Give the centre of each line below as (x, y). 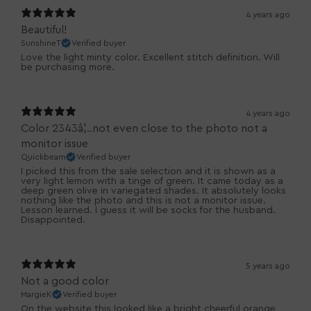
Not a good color (65, 281)
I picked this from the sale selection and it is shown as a (148, 172)
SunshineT (41, 43)
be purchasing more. (68, 68)
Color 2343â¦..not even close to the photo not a (144, 129)
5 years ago (268, 266)
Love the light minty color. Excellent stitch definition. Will (150, 58)
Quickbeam (43, 157)
